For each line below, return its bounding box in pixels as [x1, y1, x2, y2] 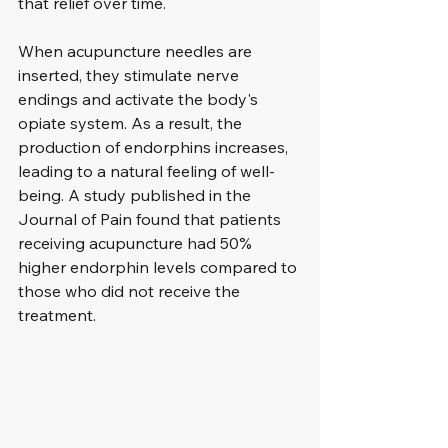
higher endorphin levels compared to [18, 257, 301, 277]
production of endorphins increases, [18, 137, 292, 157]
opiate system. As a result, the [18, 113, 246, 133]
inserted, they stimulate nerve [18, 65, 243, 85]
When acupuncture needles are [18, 41, 256, 61]
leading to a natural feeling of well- [18, 161, 275, 181]
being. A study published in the [18, 185, 255, 205]
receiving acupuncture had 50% [18, 233, 256, 253]
